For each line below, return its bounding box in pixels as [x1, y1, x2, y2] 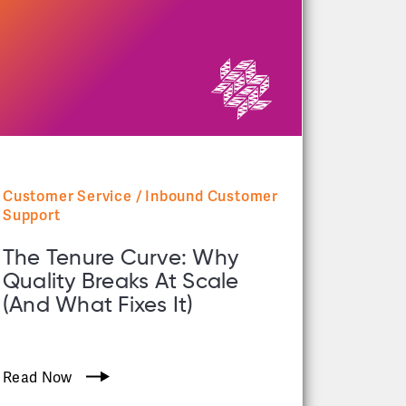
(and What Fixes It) [3, 294, 199, 316]
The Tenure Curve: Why [3, 246, 239, 269]
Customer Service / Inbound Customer [3, 186, 278, 206]
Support [3, 205, 61, 225]
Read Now [3, 367, 72, 387]
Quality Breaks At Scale [3, 270, 239, 293]
